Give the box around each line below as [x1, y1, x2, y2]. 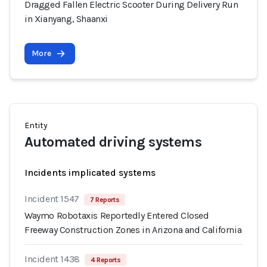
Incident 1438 [24, 253, 80, 265]
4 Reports [90, 256, 121, 264]
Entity [24, 120, 48, 131]
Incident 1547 [24, 193, 79, 204]
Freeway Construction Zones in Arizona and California [24, 224, 242, 235]
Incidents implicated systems [24, 167, 156, 178]
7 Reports [89, 195, 120, 204]
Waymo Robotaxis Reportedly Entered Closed [24, 210, 209, 221]
